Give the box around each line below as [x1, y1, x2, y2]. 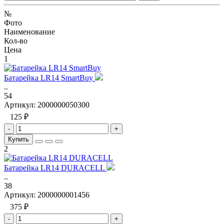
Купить [8, 135, 29, 143]
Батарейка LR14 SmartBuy [4, 73, 95, 82]
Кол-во [4, 36, 27, 45]
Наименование [4, 27, 55, 36]
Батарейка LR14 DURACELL [4, 163, 106, 172]
